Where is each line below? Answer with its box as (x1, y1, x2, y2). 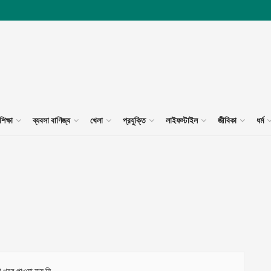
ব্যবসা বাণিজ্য (33, 116, 70, 125)
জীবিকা (218, 116, 237, 125)
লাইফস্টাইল (166, 116, 198, 125)
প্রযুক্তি (123, 116, 146, 125)
